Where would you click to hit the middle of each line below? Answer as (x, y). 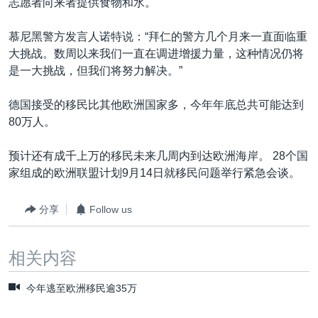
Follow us (111, 209)
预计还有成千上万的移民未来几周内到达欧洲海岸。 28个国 (158, 156)
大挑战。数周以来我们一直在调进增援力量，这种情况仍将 (156, 54)
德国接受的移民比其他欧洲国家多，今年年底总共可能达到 (156, 105)
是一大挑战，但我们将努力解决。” (95, 71)
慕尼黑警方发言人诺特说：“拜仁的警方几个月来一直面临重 (158, 37)
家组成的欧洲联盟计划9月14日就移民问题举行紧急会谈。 (154, 173)
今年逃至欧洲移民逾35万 (80, 289)
